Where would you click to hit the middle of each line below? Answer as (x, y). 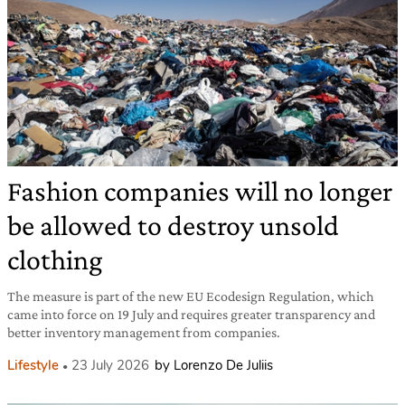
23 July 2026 (110, 365)
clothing (55, 259)
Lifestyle (33, 365)
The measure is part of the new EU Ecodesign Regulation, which (191, 296)
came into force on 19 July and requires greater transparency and (191, 314)
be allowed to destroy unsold (173, 225)
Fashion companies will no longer (200, 190)
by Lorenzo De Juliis (214, 365)
